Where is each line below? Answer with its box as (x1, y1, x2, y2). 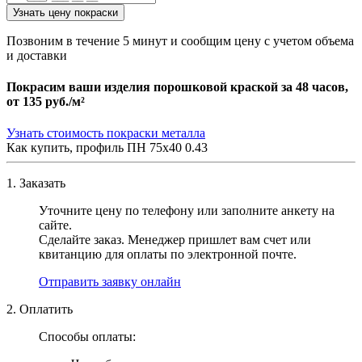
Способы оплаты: (39, 330, 136, 344)
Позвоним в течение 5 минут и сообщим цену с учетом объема (6, 33, 354, 48)
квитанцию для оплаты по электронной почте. (39, 247, 297, 262)
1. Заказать (6, 176, 65, 191)
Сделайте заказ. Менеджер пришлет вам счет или (39, 233, 311, 247)
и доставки (6, 48, 67, 62)
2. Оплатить (6, 302, 73, 317)
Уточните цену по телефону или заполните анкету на (39, 204, 335, 218)
